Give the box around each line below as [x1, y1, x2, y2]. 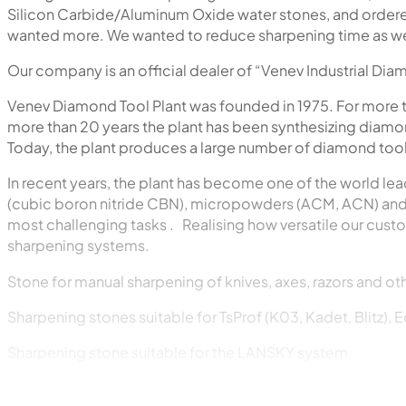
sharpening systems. [7, 236, 150, 256]
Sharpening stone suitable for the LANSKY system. [7, 342, 353, 362]
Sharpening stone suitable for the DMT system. [7, 378, 326, 398]
